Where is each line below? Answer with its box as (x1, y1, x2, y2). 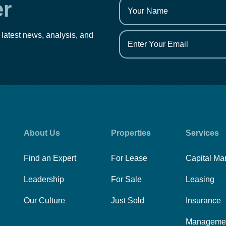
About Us (23, 129, 60, 137)
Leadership (23, 175, 64, 184)
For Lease (110, 154, 147, 162)
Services (185, 129, 219, 137)
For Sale (110, 175, 142, 184)
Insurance (185, 196, 221, 205)
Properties (110, 129, 151, 137)
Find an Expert (23, 154, 76, 162)
